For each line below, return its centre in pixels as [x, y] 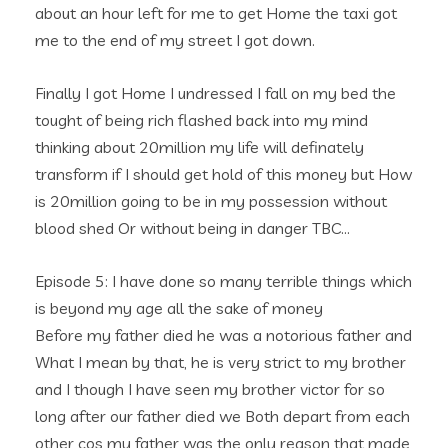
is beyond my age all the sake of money [179, 308]
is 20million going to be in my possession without [211, 201]
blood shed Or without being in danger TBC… [192, 228]
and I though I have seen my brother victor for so [210, 389]
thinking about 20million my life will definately [199, 147]
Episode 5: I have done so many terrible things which [223, 281]
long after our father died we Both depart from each [222, 416]
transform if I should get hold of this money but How [223, 174]
